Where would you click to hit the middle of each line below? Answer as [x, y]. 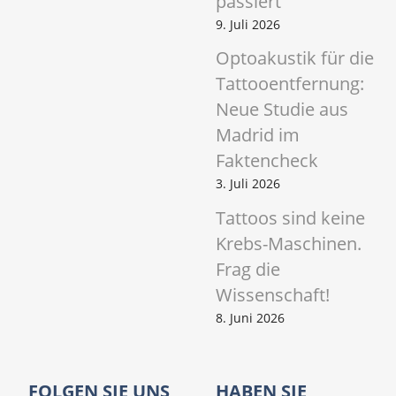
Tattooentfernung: [290, 84]
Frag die [248, 269]
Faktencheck [267, 161]
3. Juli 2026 [248, 184]
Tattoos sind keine [290, 217]
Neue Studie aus [282, 110]
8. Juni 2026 [250, 317]
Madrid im [258, 135]
